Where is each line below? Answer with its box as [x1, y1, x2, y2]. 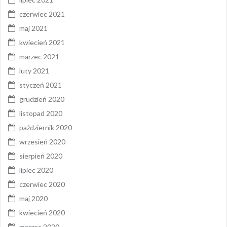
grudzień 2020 [19, 95, 64, 103]
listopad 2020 [19, 109, 62, 118]
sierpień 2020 [19, 152, 62, 160]
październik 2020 [19, 123, 72, 132]
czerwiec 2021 [19, 10, 65, 18]
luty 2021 [19, 66, 49, 75]
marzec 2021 [19, 52, 59, 61]
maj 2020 [19, 194, 48, 203]
